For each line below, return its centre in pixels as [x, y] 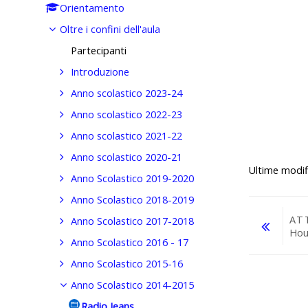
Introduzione [100, 71]
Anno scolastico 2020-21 [126, 157]
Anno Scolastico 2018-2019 [132, 199]
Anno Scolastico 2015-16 [126, 263]
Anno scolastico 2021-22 [126, 135]
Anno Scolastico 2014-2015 [132, 285]
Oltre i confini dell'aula [110, 29]
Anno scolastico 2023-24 [126, 93]
